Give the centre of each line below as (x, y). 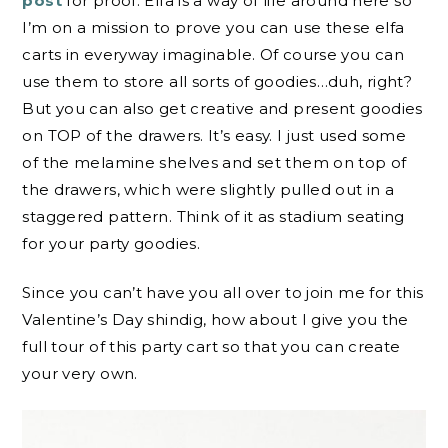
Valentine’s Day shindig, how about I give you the (215, 320)
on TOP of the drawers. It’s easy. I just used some (214, 135)
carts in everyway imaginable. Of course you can (213, 54)
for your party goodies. (111, 243)
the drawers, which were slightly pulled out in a (208, 189)
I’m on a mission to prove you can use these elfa (213, 27)
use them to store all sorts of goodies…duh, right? (217, 81)
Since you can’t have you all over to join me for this (223, 293)
